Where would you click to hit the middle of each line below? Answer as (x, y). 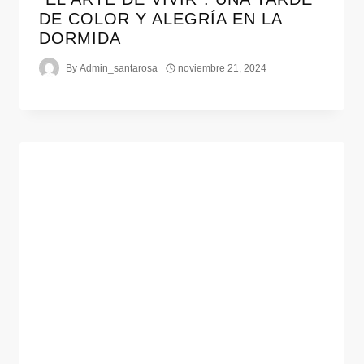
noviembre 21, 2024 (223, 68)
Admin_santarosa (119, 68)
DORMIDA (80, 39)
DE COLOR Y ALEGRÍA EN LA (160, 19)
